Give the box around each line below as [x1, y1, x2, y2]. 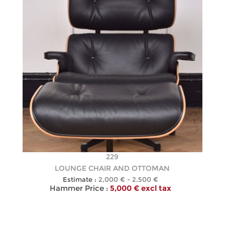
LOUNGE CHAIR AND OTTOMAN [55, 164, 170, 173]
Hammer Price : [49, 183, 108, 193]
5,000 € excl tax [109, 183, 171, 193]
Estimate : [62, 175, 96, 184]
